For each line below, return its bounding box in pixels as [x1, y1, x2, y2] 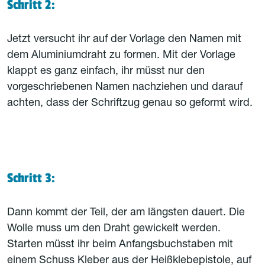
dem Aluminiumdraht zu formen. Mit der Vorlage [7, 50, 235, 61]
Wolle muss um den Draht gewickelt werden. [7, 224, 221, 234]
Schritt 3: [7, 170, 55, 186]
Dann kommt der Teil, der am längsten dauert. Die [7, 208, 245, 218]
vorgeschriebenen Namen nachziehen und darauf [7, 82, 243, 93]
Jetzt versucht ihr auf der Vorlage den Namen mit [7, 34, 241, 45]
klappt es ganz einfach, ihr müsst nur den [7, 66, 205, 77]
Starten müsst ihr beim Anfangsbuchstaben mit [7, 240, 233, 250]
